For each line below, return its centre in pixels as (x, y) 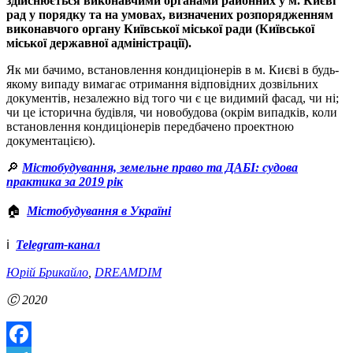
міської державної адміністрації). (99, 43)
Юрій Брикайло (47, 273)
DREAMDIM (128, 273)
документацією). (51, 141)
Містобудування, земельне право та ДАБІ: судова (160, 168)
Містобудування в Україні (99, 211)
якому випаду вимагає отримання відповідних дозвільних (162, 84)
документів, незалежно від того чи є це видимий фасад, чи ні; (173, 98)
